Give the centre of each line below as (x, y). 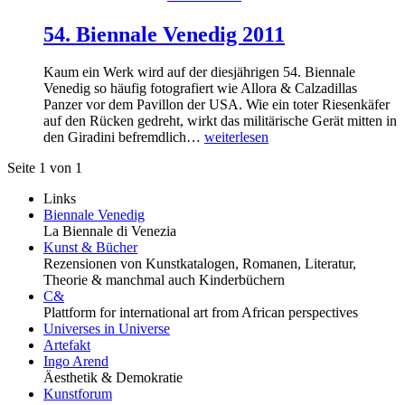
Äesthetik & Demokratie (113, 378)
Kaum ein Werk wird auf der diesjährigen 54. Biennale (199, 72)
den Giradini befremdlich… (124, 137)
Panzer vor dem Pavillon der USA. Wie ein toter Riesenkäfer (217, 105)
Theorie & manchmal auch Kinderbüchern (164, 280)
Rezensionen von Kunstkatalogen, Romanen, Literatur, (200, 264)
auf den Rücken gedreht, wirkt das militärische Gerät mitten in (220, 121)
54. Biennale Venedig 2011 (164, 34)
